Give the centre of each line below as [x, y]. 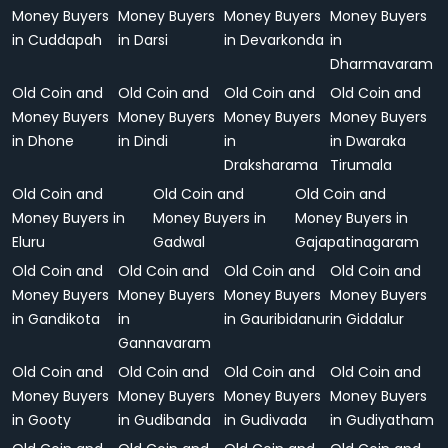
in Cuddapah [57, 40]
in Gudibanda [164, 420]
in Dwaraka [368, 141]
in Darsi [143, 40]
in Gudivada [265, 420]
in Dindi [143, 141]
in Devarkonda [274, 40]
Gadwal [179, 242]
